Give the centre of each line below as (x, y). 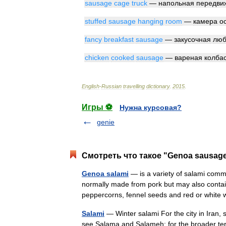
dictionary (158, 86)
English (91, 86)
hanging (151, 21)
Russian (111, 86)
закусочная (192, 39)
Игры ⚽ (97, 107)
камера (205, 21)
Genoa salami (105, 174)
